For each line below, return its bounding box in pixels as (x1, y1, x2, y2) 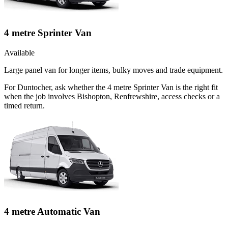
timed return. (4, 101, 45, 110)
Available (4, 48, 35, 57)
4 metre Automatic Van (4, 206, 100, 217)
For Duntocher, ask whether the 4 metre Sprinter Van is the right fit (4, 82, 218, 92)
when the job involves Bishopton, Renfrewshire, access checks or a (4, 92, 220, 101)
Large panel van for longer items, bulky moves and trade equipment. (4, 65, 223, 74)
